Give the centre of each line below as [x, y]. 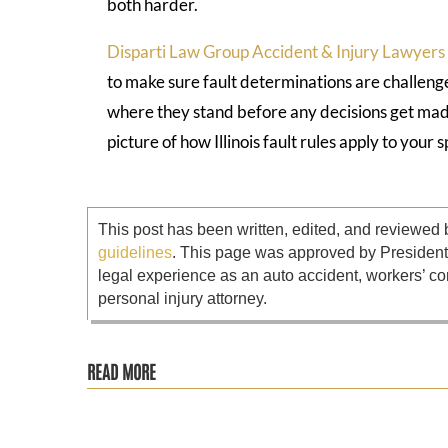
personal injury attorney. [183, 299]
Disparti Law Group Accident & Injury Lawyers [276, 51]
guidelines [135, 253]
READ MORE [122, 371]
